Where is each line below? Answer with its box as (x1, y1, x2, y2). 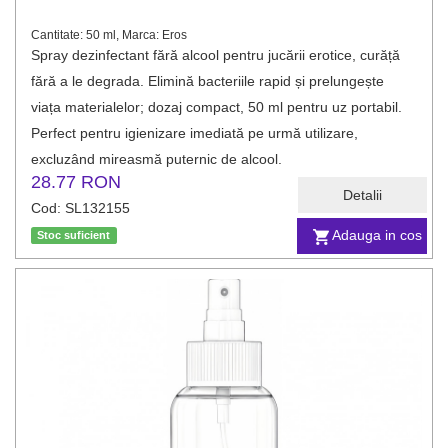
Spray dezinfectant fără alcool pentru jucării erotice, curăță (31, 47, 400, 63)
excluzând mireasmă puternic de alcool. (31, 151, 282, 167)
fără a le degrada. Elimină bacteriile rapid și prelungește (31, 73, 384, 89)
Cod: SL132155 (31, 200, 130, 216)
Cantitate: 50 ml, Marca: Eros (31, 28, 187, 42)
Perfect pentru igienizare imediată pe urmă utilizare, (31, 125, 358, 141)
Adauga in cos (332, 227, 422, 244)
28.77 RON (31, 172, 121, 192)
